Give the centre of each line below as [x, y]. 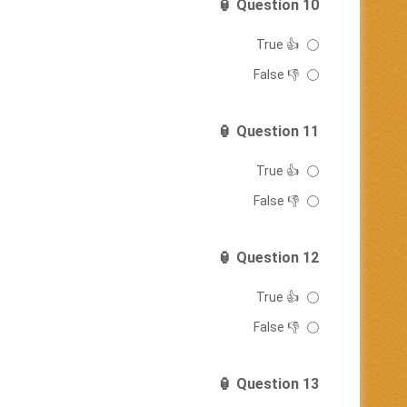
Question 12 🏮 [278, 258]
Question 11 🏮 [278, 131]
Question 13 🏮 [278, 384]
